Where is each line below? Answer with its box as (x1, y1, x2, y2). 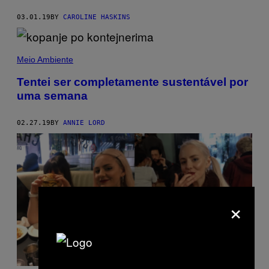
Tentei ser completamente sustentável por (17, 76, 248, 89)
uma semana (17, 89, 88, 103)
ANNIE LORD (63, 119, 105, 127)
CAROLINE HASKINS (63, 13, 130, 21)
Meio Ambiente (17, 54, 73, 64)
